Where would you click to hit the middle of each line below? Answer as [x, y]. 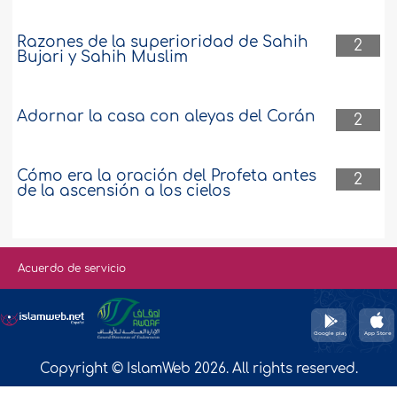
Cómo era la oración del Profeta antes [167, 176]
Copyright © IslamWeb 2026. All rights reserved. [198, 370]
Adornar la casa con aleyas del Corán [167, 117]
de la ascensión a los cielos [124, 191]
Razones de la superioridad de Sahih [163, 43]
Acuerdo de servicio [72, 269]
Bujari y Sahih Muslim [103, 58]
